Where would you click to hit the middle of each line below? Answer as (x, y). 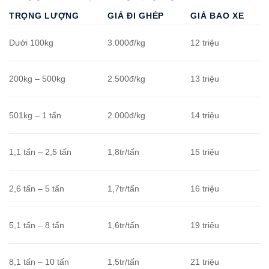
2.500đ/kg (127, 79)
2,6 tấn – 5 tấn (37, 189)
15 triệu (205, 152)
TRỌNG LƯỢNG (44, 16)
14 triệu (205, 116)
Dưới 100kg (31, 43)
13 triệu (205, 79)
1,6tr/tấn (124, 225)
